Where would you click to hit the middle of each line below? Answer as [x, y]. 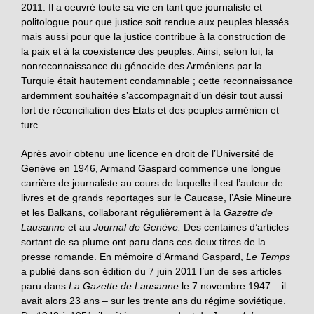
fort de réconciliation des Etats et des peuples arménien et [150, 110]
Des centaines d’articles [236, 227]
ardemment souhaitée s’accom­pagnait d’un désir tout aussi [152, 95]
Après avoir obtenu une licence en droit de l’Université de [148, 153]
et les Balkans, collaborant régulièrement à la [122, 212]
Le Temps [268, 256]
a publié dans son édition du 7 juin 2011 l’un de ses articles [151, 271]
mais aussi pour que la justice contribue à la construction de [153, 36]
